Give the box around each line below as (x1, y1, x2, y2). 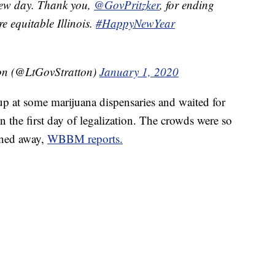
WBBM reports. (47, 131, 123, 147)
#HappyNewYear (96, 15, 175, 31)
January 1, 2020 (99, 64, 179, 80)
